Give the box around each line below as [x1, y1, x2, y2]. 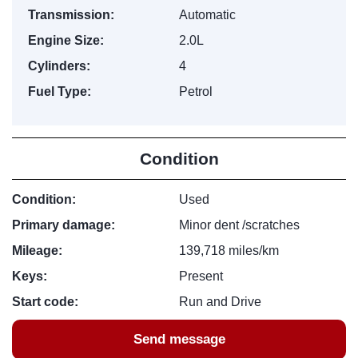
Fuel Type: [28, 85, 91, 98]
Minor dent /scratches [179, 218, 300, 232]
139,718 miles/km [179, 244, 279, 257]
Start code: [12, 295, 78, 308]
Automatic [179, 8, 236, 22]
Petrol [179, 85, 213, 98]
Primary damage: [12, 218, 115, 232]
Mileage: [12, 244, 62, 257]
